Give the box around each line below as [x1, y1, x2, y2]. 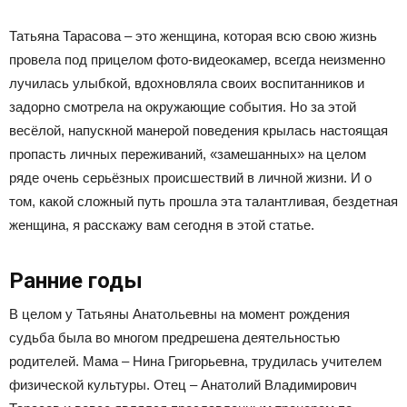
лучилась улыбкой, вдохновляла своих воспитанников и [9, 75, 364, 91]
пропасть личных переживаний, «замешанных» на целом [9, 146, 366, 162]
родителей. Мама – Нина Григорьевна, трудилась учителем [9, 353, 382, 369]
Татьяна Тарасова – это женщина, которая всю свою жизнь [9, 28, 377, 44]
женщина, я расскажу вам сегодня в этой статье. [9, 217, 314, 233]
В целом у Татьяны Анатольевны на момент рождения [9, 306, 350, 322]
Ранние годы [9, 268, 143, 293]
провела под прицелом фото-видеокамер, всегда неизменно [9, 52, 385, 67]
